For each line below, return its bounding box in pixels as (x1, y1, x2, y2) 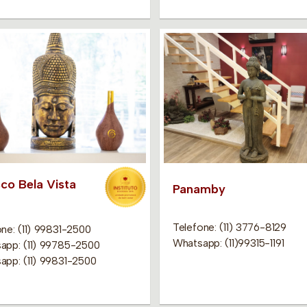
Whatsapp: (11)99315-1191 (172, 236, 284, 249)
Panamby (172, 181, 225, 197)
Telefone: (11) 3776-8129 (172, 220, 286, 234)
